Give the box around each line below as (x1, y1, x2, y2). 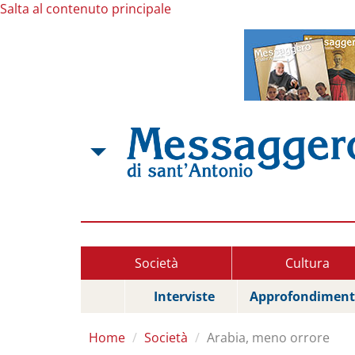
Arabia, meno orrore (207, 329, 330, 346)
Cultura (284, 254, 330, 272)
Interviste (154, 288, 215, 305)
